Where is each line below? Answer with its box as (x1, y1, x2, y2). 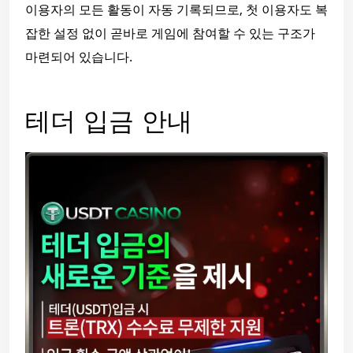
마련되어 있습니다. (25, 47, 132, 65)
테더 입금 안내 (25, 110, 192, 136)
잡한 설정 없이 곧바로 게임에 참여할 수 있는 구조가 (25, 24, 315, 42)
